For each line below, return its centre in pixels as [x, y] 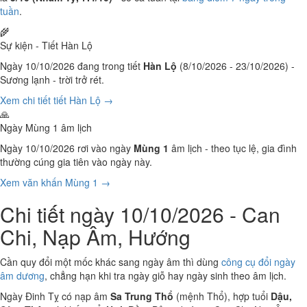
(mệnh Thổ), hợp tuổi [222, 296]
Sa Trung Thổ [142, 296]
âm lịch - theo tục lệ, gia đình [233, 148]
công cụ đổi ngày [258, 262]
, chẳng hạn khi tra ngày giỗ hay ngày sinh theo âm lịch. [165, 275]
